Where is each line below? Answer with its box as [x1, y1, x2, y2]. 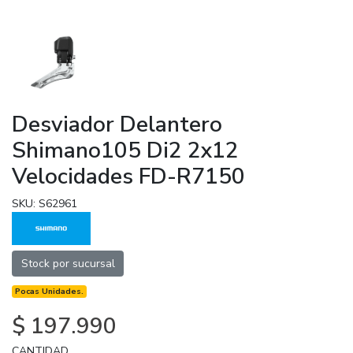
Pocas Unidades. [15, 285, 84, 297]
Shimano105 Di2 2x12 [12, 135, 239, 165]
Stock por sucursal [20, 255, 115, 271]
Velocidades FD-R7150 [12, 161, 245, 191]
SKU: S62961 [12, 195, 77, 211]
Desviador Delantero [12, 109, 222, 139]
